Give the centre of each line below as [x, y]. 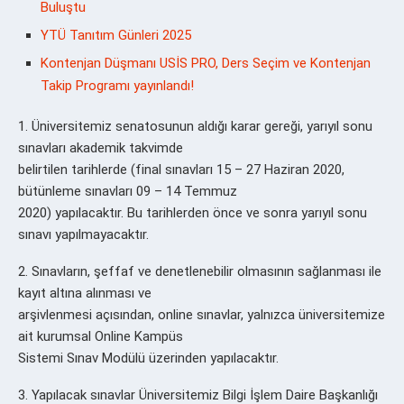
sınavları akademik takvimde [101, 147]
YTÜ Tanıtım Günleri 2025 [116, 35]
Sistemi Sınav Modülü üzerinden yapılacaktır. [148, 358]
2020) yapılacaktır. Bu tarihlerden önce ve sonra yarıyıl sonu [193, 212]
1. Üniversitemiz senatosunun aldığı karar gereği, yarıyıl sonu [195, 126]
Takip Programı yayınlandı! [117, 85]
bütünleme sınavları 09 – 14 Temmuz [128, 191]
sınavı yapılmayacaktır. [83, 234]
